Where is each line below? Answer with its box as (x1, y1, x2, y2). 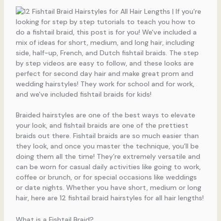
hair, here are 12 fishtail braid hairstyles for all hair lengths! (15, 193, 204, 203)
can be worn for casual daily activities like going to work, (15, 162, 201, 172)
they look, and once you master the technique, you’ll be (15, 142, 199, 151)
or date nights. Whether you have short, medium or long (15, 183, 201, 192)
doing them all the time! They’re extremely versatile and (15, 152, 200, 161)
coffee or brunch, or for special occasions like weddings (15, 173, 197, 182)
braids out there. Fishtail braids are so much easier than (15, 131, 199, 141)
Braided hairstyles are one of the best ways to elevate (15, 110, 195, 120)
